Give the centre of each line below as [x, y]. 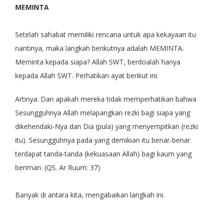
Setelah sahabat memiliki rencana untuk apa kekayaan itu [105, 34]
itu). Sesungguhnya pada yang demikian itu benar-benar [102, 140]
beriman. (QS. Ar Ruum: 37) [57, 167]
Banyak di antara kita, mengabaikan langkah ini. [90, 195]
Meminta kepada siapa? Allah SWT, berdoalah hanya [98, 62]
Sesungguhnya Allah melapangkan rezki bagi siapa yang [102, 112]
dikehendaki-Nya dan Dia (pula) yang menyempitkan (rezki [106, 126]
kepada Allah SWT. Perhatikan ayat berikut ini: [87, 75]
